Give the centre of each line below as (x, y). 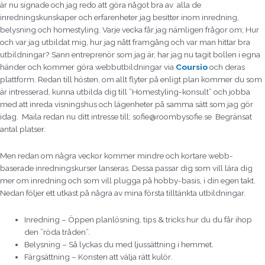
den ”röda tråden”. (57, 232)
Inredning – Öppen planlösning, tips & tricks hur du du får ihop (138, 219)
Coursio (192, 67)
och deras (227, 67)
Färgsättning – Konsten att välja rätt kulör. (98, 256)
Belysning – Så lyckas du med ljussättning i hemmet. (119, 244)
